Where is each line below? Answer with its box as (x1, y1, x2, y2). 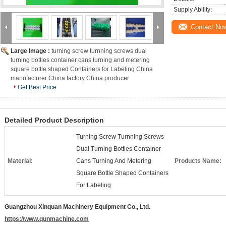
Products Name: (175, 157, 221, 164)
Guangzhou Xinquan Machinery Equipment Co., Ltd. (5, 203, 150, 210)
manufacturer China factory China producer (11, 75, 129, 82)
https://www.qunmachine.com (5, 215, 89, 222)
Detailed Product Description (5, 116, 104, 124)
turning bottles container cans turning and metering (11, 56, 150, 64)
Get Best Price (18, 84, 56, 91)
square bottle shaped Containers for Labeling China (11, 66, 153, 73)
